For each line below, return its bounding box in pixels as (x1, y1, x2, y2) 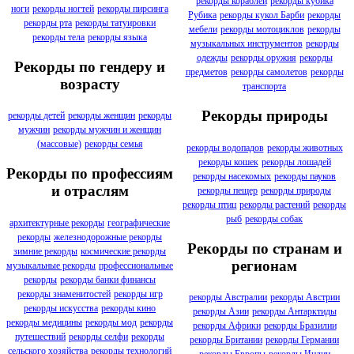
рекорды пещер (198, 184, 258, 196)
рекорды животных (266, 141, 343, 153)
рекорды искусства (24, 302, 98, 314)
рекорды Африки (192, 320, 261, 332)
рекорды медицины (6, 316, 82, 328)
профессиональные (99, 259, 173, 271)
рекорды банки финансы (60, 273, 156, 285)
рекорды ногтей (32, 2, 94, 14)
